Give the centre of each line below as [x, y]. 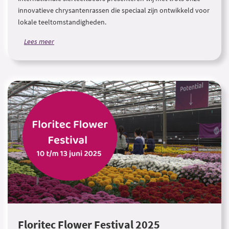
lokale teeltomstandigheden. [62, 22]
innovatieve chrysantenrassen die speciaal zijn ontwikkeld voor [114, 10]
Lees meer [39, 41]
